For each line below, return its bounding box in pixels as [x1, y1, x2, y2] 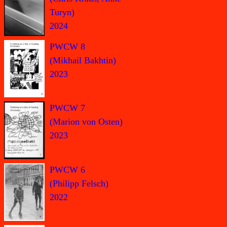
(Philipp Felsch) [50, 178, 108, 188]
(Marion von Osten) [50, 117, 123, 127]
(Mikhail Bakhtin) [50, 55, 116, 65]
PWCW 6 [50, 164, 85, 175]
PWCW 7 [50, 103, 85, 113]
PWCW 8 [50, 41, 85, 52]
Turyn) [50, 7, 74, 18]
